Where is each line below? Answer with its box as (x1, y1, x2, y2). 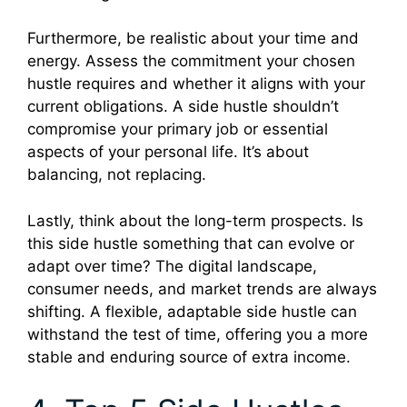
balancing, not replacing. (27, 165, 206, 184)
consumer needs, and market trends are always (27, 279, 377, 298)
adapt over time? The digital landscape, (27, 256, 317, 275)
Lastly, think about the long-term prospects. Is (27, 211, 363, 230)
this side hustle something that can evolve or (27, 233, 354, 253)
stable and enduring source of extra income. (27, 347, 351, 366)
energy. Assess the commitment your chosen (27, 52, 355, 71)
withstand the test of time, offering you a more (27, 324, 368, 343)
